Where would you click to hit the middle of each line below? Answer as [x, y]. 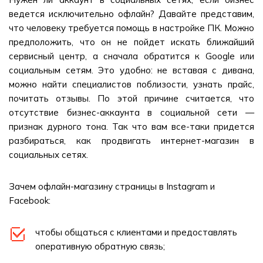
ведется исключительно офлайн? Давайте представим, [131, 14]
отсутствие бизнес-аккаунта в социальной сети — [131, 112]
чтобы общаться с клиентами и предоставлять [136, 232]
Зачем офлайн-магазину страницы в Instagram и [112, 186]
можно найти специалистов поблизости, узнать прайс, [131, 84]
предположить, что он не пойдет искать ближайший [131, 42]
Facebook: [30, 200]
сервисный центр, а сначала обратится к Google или [131, 56]
